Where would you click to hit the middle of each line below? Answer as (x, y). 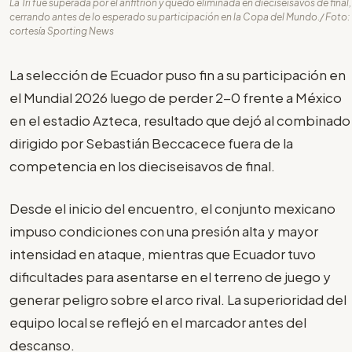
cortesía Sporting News (62, 31)
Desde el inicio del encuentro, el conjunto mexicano (172, 209)
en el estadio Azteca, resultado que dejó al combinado (180, 120)
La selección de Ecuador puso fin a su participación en (178, 74)
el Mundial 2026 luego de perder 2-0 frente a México (176, 97)
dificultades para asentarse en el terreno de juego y (170, 277)
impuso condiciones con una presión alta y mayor (164, 231)
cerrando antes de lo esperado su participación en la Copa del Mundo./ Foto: (180, 16)
